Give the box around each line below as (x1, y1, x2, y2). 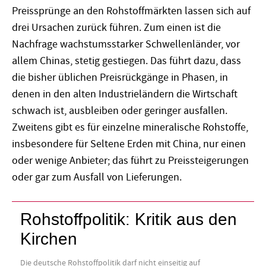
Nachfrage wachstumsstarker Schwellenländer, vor (12, 37, 240, 52)
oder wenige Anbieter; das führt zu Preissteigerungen (12, 154, 249, 168)
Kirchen (20, 228, 78, 250)
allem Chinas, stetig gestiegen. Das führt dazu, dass (12, 54, 241, 68)
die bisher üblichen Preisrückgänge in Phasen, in (12, 71, 228, 85)
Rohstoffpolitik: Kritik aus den (20, 208, 237, 230)
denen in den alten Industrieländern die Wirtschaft (12, 87, 237, 102)
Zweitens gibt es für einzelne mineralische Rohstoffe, (12, 121, 248, 135)
